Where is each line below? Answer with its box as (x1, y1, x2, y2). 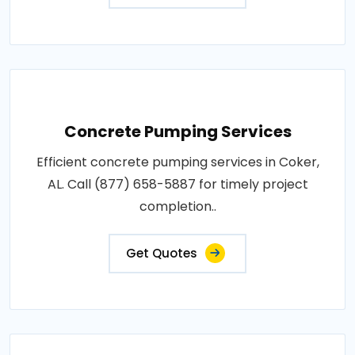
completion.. (139, 197, 216, 216)
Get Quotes (126, 245, 197, 262)
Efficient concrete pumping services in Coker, (36, 153, 319, 172)
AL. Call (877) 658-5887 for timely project (47, 175, 308, 194)
